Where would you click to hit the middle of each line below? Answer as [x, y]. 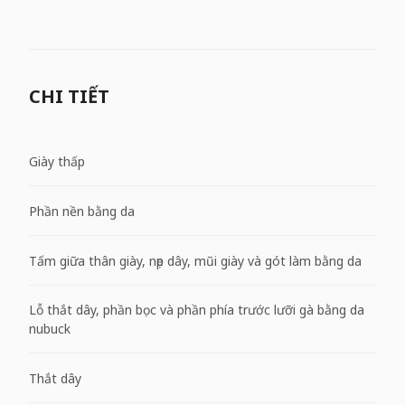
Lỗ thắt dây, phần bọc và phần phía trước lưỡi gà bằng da [197, 310]
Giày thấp [57, 161]
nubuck [50, 329]
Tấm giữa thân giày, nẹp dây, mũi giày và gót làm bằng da [195, 260]
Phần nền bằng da [82, 211]
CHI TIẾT [69, 97]
